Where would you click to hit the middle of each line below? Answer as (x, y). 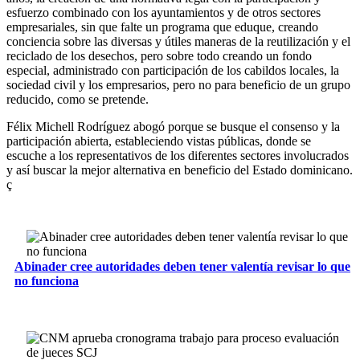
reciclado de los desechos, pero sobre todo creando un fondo (159, 55)
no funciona (47, 281)
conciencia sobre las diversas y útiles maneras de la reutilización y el (178, 41)
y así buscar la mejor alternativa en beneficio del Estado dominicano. (180, 170)
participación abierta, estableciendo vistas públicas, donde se (159, 141)
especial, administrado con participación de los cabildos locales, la (173, 70)
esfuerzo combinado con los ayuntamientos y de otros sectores (164, 12)
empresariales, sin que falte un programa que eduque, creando (162, 27)
